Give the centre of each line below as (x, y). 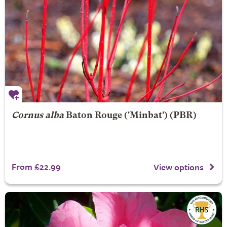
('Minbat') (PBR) (159, 116)
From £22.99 (36, 166)
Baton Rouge (94, 116)
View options (179, 167)
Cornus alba (37, 116)
